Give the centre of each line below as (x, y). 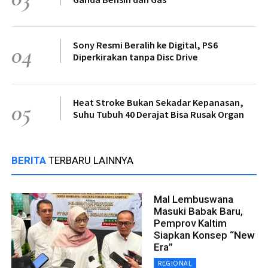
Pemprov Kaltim (190, 223)
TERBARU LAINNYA (91, 161)
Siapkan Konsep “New (204, 235)
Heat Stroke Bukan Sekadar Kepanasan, (158, 103)
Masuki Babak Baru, (198, 211)
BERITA (30, 161)
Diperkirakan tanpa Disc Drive (135, 57)
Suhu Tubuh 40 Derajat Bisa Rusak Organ (159, 115)
